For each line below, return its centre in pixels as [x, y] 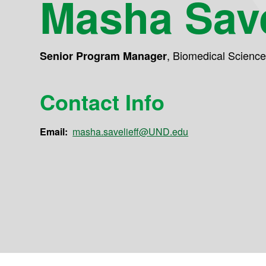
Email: [54, 132]
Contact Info [102, 102]
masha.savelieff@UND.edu [131, 132]
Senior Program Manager [104, 56]
